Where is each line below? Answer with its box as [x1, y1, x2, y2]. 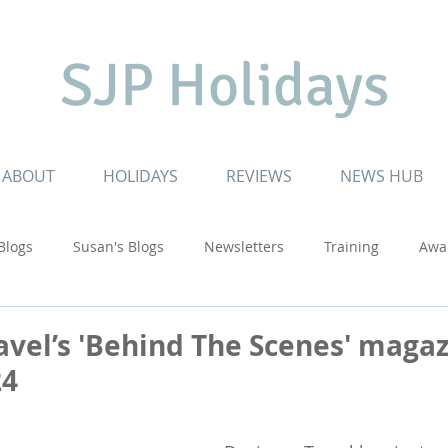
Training [324, 236, 379, 256]
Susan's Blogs [73, 236, 164, 256]
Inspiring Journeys [86, 316, 208, 336]
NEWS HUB [340, 165, 423, 187]
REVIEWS [226, 165, 292, 187]
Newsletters [204, 236, 284, 256]
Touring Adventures [248, 316, 380, 336]
